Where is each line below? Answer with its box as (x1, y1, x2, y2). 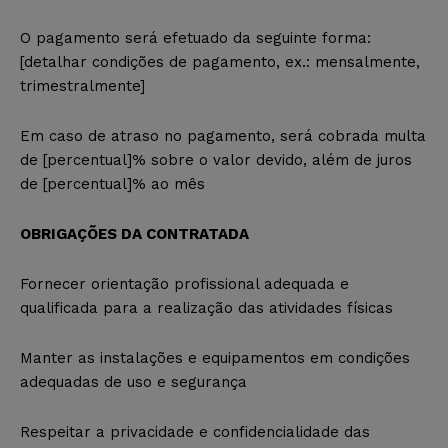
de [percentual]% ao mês (20, 174, 205, 193)
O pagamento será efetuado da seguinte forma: (20, 28, 371, 47)
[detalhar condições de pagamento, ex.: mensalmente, (20, 52, 420, 71)
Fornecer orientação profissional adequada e (20, 274, 349, 293)
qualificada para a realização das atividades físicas (20, 298, 393, 317)
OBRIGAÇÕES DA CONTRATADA (20, 224, 249, 243)
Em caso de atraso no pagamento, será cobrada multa (20, 126, 426, 145)
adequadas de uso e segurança (20, 372, 247, 391)
